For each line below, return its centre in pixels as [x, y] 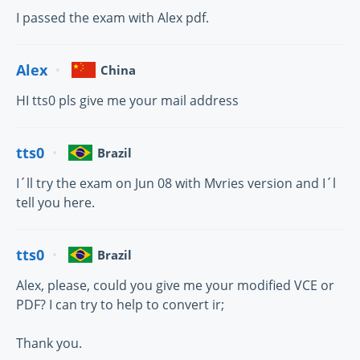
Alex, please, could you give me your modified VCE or [175, 285]
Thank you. [49, 343]
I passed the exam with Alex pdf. [112, 18]
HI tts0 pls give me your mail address [127, 100]
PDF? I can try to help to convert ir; [120, 305]
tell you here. [55, 202]
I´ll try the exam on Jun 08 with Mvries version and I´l [176, 183]
